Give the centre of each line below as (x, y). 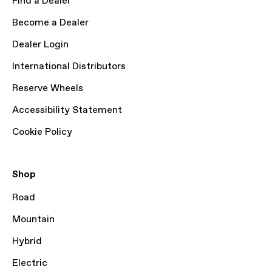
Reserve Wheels (48, 88)
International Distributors (69, 66)
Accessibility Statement (67, 110)
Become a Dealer (50, 23)
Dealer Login (40, 45)
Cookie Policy (42, 132)
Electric (30, 263)
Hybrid (27, 241)
